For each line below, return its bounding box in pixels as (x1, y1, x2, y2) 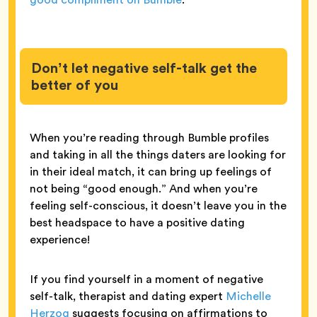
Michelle (226, 288, 271, 305)
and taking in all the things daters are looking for (30, 146, 286, 163)
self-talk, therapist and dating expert (30, 288, 226, 305)
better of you (31, 74, 118, 96)
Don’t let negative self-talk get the (31, 57, 257, 79)
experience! (30, 231, 90, 248)
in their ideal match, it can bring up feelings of (30, 163, 272, 180)
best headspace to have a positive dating (30, 214, 245, 231)
